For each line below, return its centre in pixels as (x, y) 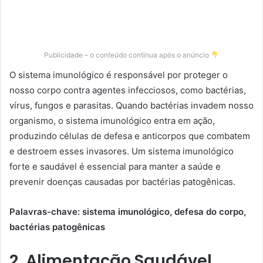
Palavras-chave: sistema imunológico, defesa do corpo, (128, 211)
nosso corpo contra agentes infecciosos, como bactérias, (128, 90)
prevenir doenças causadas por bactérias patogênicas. (122, 181)
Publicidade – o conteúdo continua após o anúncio (128, 55)
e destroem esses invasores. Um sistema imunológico (122, 151)
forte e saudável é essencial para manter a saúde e (115, 166)
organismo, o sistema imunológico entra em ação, (112, 120)
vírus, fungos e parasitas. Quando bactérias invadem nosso (131, 105)
